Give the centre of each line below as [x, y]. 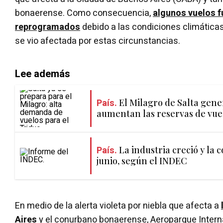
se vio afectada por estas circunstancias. [98, 41]
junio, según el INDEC [142, 161]
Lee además [43, 74]
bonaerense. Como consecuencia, [84, 13]
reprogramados [48, 27]
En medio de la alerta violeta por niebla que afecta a [118, 206]
